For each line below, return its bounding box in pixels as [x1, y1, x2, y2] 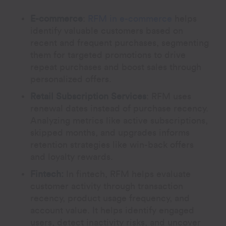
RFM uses [151, 91, 192, 101]
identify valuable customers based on [30, 26, 184, 35]
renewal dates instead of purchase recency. [30, 103, 209, 113]
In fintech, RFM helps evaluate [66, 169, 191, 179]
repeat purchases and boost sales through [30, 62, 202, 72]
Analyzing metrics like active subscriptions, [30, 116, 208, 125]
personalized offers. [30, 74, 112, 84]
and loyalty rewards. [30, 152, 114, 161]
